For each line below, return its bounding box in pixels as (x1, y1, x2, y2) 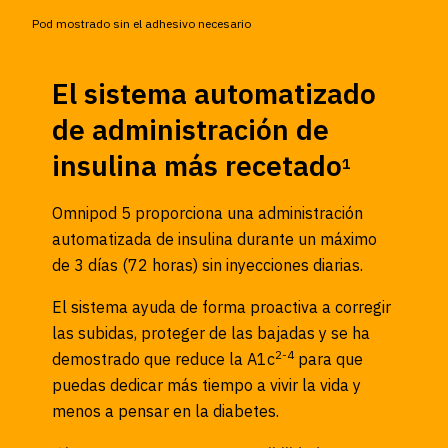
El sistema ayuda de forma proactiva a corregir (52, 296, 391, 317)
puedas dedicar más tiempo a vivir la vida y (52, 374, 361, 395)
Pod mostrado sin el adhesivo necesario (32, 15, 251, 31)
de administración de (52, 110, 329, 148)
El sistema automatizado (52, 74, 376, 112)
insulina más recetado (52, 146, 342, 184)
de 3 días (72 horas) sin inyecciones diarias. (52, 254, 363, 275)
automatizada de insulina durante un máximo (52, 228, 377, 249)
